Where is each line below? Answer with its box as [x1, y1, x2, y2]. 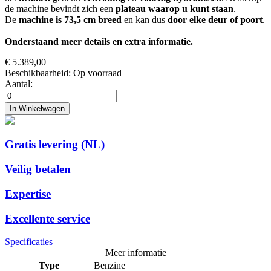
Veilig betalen [5, 163, 71, 176]
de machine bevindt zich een [5, 3, 116, 14]
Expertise [5, 187, 51, 200]
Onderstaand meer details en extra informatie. [5, 36, 193, 47]
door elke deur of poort [168, 14, 263, 25]
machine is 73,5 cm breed [19, 14, 122, 25]
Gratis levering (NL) [5, 138, 105, 151]
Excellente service [5, 212, 90, 225]
